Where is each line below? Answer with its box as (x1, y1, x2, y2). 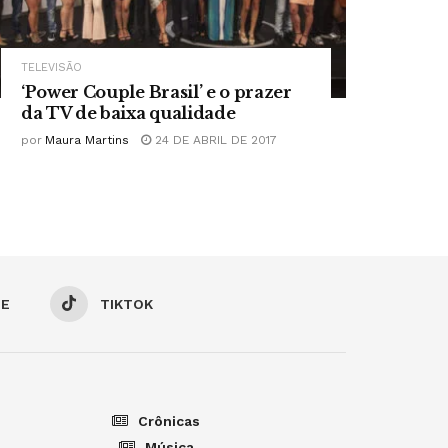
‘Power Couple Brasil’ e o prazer (21, 82, 292, 103)
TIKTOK (100, 296, 153, 313)
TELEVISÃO (21, 61, 82, 75)
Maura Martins (45, 133, 129, 148)
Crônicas (138, 413, 200, 430)
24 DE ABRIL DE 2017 (151, 133, 277, 148)
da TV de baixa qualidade (21, 103, 236, 124)
